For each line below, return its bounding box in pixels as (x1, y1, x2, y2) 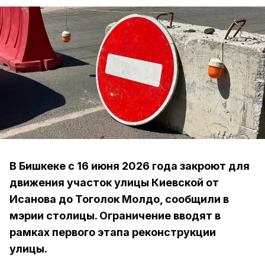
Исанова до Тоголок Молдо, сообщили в (9, 193, 229, 205)
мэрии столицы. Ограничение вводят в (9, 209, 221, 222)
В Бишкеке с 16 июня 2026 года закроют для (9, 160, 250, 172)
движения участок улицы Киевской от (9, 176, 219, 189)
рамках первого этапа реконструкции (9, 226, 216, 238)
